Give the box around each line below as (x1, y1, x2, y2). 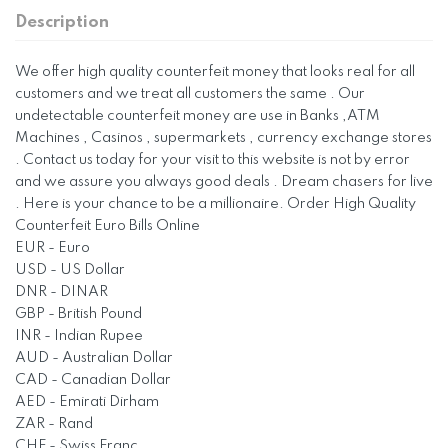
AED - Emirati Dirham (15, 395, 159, 409)
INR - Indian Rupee (15, 329, 143, 343)
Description (15, 14, 109, 31)
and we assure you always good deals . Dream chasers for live (15, 175, 433, 189)
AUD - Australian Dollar (15, 351, 173, 365)
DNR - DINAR (15, 285, 108, 299)
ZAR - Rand (15, 417, 93, 431)
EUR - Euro (15, 241, 90, 255)
